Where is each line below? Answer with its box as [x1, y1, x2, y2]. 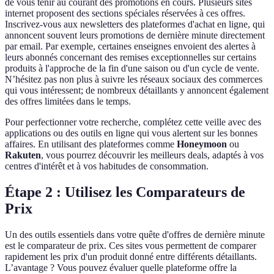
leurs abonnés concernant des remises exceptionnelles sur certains [5, 52, 256, 63]
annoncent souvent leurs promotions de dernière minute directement [5, 30, 265, 41]
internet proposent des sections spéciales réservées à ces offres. [5, 8, 245, 19]
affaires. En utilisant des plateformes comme [5, 139, 177, 150]
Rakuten [5, 150, 41, 161]
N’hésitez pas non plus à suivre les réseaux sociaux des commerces [5, 74, 262, 85]
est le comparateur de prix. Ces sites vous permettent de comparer [5, 240, 256, 251]
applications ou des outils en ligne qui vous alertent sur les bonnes [5, 128, 257, 139]
